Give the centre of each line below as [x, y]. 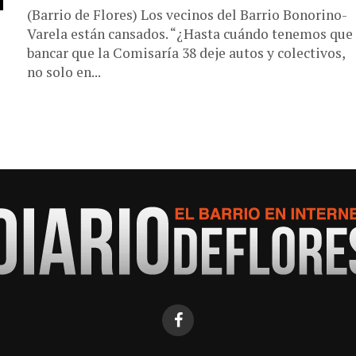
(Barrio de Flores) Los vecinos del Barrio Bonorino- [187, 15]
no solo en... [64, 72]
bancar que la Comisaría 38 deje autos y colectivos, [186, 53]
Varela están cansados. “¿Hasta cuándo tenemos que [190, 34]
